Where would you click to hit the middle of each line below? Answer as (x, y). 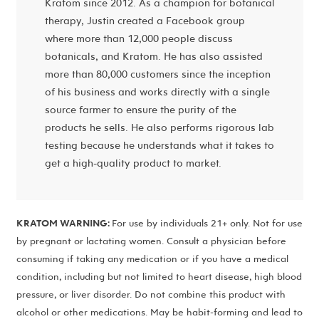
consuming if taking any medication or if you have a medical (152, 258)
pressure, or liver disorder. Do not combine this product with (151, 294)
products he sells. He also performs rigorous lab (159, 127)
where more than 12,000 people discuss (138, 38)
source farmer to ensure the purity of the (140, 109)
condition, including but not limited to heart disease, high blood (159, 276)
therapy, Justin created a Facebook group (145, 20)
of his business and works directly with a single (157, 91)
